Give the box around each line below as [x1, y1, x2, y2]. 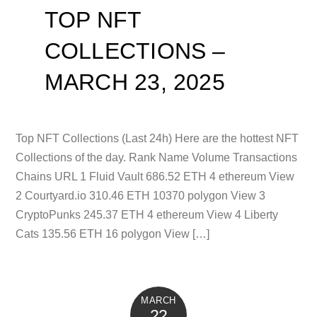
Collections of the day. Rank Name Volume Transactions [16, 151, 298, 163]
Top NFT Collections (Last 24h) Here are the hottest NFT [16, 132, 299, 144]
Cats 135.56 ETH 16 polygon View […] [16, 227, 210, 240]
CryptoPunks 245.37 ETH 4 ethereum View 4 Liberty [16, 208, 279, 221]
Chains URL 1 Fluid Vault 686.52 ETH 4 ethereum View [16, 170, 295, 183]
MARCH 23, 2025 [44, 69, 225, 96]
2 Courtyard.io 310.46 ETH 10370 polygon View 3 [16, 189, 266, 202]
